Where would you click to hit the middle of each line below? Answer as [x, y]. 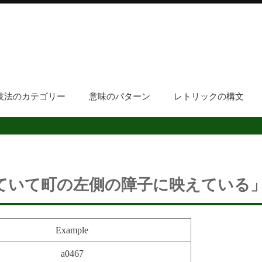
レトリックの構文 [208, 96]
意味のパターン [119, 96]
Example [72, 230]
